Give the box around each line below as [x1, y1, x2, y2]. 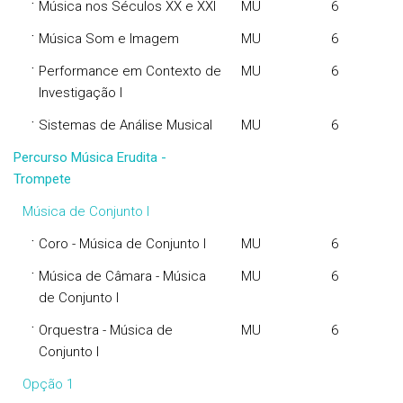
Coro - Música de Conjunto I [39, 236, 206, 252]
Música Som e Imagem [39, 31, 179, 47]
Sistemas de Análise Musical [39, 117, 212, 133]
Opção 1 [22, 376, 74, 392]
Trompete [13, 171, 71, 187]
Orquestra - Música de [39, 322, 173, 338]
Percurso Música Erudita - [13, 149, 166, 166]
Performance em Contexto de [39, 63, 221, 79]
